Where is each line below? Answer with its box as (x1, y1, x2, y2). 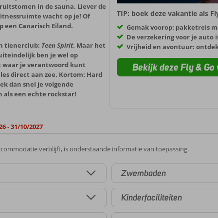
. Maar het (73, 41, 106, 50)
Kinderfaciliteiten (121, 192, 182, 203)
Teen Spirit (41, 41, 73, 50)
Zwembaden (121, 167, 166, 179)
